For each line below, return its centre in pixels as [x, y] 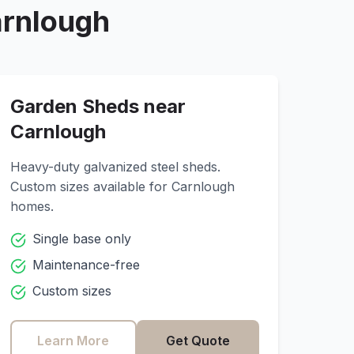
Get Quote [198, 341]
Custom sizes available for [91, 186]
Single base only [82, 239]
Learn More [73, 341]
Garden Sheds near [98, 106]
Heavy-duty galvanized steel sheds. [116, 167]
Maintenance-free [87, 265]
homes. [32, 206]
